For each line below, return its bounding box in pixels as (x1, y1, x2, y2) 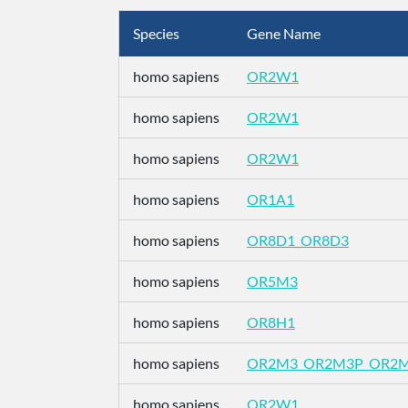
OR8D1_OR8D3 (247, 231, 349, 249)
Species (133, 25, 179, 42)
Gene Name (247, 25, 321, 42)
